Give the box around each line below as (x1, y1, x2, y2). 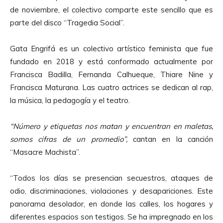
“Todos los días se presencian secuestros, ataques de (10, 173, 213, 183)
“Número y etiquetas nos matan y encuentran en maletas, (10, 121, 213, 131)
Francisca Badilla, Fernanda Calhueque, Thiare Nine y (10, 69, 213, 79)
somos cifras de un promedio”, (10, 134, 133, 144)
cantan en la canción (132, 134, 213, 144)
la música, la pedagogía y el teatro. (10, 95, 130, 105)
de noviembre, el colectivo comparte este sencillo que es (10, 4, 213, 14)
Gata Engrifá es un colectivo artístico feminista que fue (10, 43, 213, 53)
